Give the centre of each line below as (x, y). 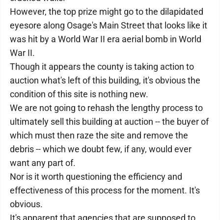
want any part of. (43, 163)
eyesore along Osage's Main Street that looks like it (109, 25)
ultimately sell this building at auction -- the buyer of (109, 122)
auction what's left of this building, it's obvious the (105, 80)
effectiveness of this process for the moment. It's (105, 190)
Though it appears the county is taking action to (102, 67)
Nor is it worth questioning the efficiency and (96, 177)
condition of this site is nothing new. (79, 94)
